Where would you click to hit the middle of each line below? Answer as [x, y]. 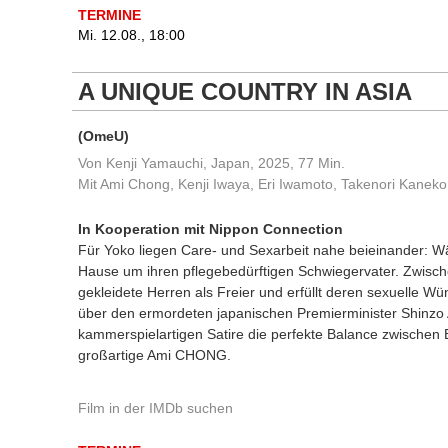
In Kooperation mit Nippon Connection [210, 229]
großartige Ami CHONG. [154, 355]
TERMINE [109, 15]
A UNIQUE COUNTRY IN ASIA [245, 91]
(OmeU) [103, 136]
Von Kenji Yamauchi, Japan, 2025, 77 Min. [211, 163]
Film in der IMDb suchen [155, 408]
